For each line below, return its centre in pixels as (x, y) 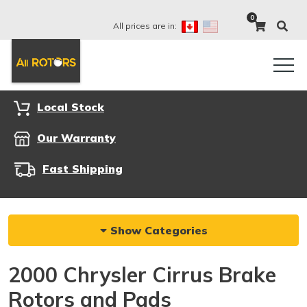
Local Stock (71, 107)
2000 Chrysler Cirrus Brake (142, 275)
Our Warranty (76, 138)
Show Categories (157, 230)
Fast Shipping (83, 169)
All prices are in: (146, 25)
